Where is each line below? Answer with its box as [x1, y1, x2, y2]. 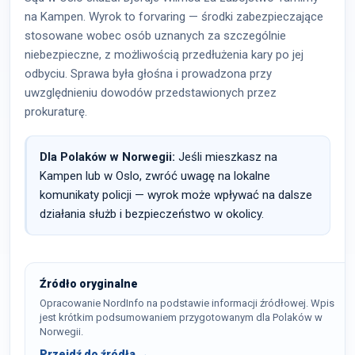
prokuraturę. [25, 105, 87, 119]
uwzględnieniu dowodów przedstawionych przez [25, 86, 277, 100]
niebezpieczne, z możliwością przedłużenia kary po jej [25, 48, 303, 62]
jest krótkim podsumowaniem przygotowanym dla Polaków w [40, 311, 323, 323]
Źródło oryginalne [40, 277, 138, 290]
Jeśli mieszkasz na [175, 150, 277, 164]
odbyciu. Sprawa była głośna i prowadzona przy [25, 67, 272, 81]
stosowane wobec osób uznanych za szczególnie [25, 29, 286, 43]
